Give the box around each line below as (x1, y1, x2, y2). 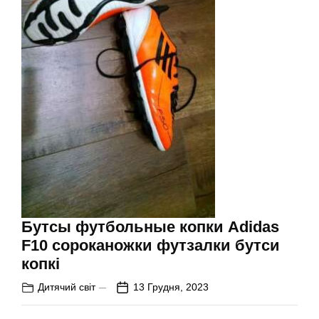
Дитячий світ (38, 281, 95, 293)
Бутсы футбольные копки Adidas (21, 218, 279, 236)
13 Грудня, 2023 (133, 281, 209, 293)
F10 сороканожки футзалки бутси (21, 236, 280, 255)
